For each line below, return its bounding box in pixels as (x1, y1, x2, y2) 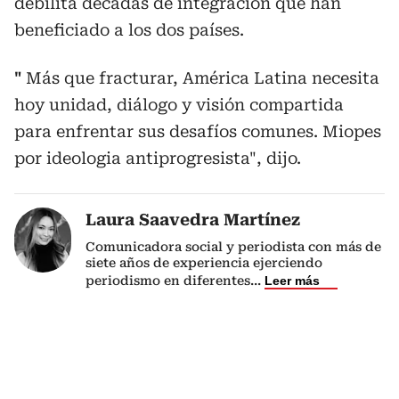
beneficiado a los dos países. (14, 20, 244, 39)
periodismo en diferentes (85, 273, 250, 288)
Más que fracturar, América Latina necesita (21, 69, 379, 87)
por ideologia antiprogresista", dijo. (14, 149, 301, 167)
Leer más (265, 273, 320, 288)
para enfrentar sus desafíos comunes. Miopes (14, 122, 381, 141)
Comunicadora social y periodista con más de (85, 240, 381, 254)
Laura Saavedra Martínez (85, 210, 300, 229)
